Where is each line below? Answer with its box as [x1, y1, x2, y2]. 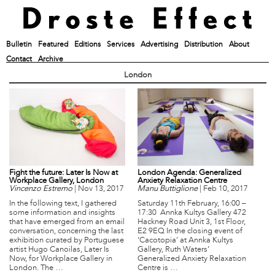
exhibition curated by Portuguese [9, 236, 124, 245]
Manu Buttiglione [137, 184, 198, 193]
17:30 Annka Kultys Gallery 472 [137, 208, 246, 217]
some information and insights [9, 208, 115, 217]
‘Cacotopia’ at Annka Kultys [137, 236, 233, 245]
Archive [38, 56, 63, 63]
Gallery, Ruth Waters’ [137, 245, 209, 254]
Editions [74, 41, 101, 48]
